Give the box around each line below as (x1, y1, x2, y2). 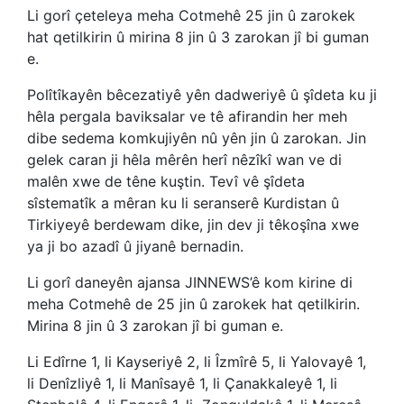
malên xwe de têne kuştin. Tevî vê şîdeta (27, 172, 305, 190)
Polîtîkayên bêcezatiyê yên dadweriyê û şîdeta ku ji (27, 86, 377, 104)
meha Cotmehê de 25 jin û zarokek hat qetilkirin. (27, 295, 360, 313)
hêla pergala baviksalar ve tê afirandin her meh (27, 107, 347, 125)
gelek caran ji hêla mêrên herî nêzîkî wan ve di (27, 151, 342, 169)
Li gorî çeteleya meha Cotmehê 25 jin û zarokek (27, 6, 355, 24)
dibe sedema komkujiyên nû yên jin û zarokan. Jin (27, 129, 366, 147)
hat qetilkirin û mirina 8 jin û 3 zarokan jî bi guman (27, 28, 369, 46)
